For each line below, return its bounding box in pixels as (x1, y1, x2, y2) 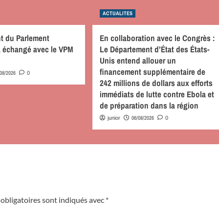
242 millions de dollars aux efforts (99, 77, 213, 88)
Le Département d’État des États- (99, 43, 210, 55)
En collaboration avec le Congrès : (99, 32, 215, 44)
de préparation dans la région (99, 99, 198, 111)
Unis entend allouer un (99, 54, 176, 66)
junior (107, 114, 120, 121)
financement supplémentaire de (99, 66, 205, 77)
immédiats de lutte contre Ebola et (99, 88, 214, 100)
